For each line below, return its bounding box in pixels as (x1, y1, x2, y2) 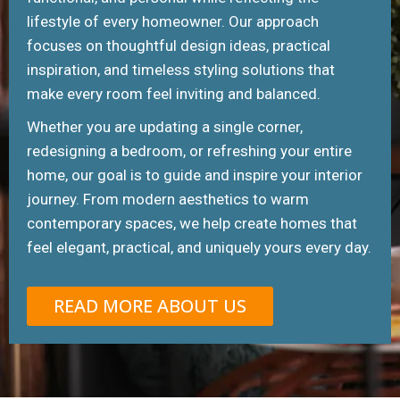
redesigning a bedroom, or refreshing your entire (27, 142, 352, 161)
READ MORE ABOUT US (54, 294, 246, 319)
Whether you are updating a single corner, (27, 118, 303, 137)
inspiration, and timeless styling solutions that (27, 61, 335, 79)
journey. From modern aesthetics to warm (27, 190, 309, 209)
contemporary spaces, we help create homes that (27, 214, 357, 233)
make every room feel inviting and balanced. (27, 85, 321, 104)
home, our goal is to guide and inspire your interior (27, 166, 362, 185)
